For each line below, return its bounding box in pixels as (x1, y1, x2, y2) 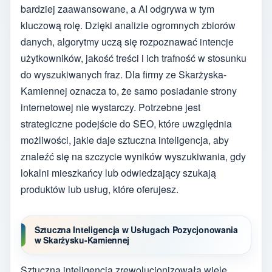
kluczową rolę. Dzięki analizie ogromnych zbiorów (21, 18, 236, 33)
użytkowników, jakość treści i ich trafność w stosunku (21, 51, 246, 66)
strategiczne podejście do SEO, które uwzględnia (21, 117, 232, 131)
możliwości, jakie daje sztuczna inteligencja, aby (21, 133, 229, 148)
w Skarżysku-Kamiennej (35, 234, 130, 246)
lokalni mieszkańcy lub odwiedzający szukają (21, 166, 216, 180)
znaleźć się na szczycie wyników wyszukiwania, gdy (21, 149, 246, 164)
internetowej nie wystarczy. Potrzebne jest (21, 100, 200, 115)
